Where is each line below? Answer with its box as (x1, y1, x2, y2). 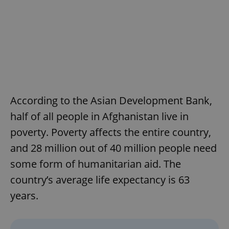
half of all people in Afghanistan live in (10, 109, 189, 124)
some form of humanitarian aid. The (10, 157, 181, 171)
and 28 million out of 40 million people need (10, 141, 217, 155)
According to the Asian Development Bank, (10, 94, 212, 108)
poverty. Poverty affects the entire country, (10, 125, 211, 140)
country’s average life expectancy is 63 (10, 173, 190, 187)
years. (10, 189, 38, 203)
